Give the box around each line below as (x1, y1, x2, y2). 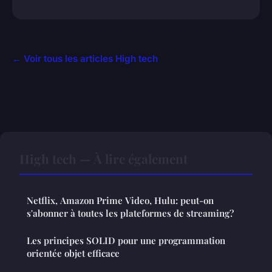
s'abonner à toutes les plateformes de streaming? (27, 207, 234, 220)
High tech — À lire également (19, 150, 188, 168)
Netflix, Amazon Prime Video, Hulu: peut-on (27, 194, 214, 207)
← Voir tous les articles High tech (12, 53, 158, 65)
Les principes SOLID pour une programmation (27, 234, 225, 247)
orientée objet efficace (27, 247, 120, 260)
